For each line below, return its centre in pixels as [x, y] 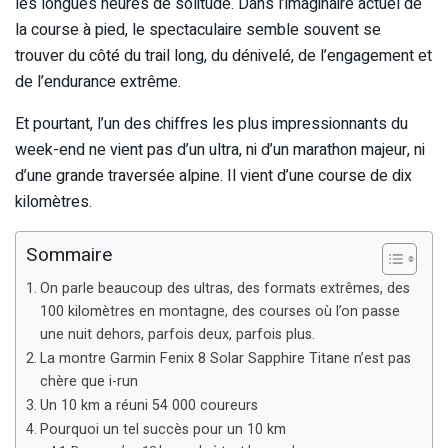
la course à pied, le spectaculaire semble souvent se [198, 30]
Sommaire [69, 255]
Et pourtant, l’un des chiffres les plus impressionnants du [211, 124]
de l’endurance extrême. [98, 82]
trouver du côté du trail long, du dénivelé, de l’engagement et [223, 56]
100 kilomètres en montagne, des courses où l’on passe [219, 312]
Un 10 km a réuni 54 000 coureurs [148, 406]
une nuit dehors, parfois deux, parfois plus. [177, 335]
